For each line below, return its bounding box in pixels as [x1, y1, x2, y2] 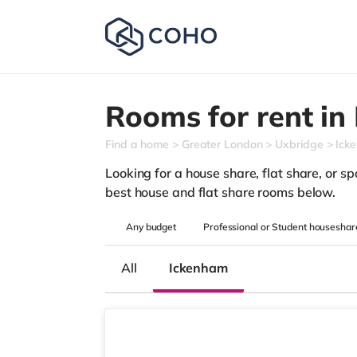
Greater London [181, 137, 263, 151]
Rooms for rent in [105, 98, 355, 134]
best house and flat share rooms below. [105, 184, 336, 200]
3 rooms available [126, 279, 218, 293]
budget [145, 221, 177, 233]
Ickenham [168, 260, 228, 276]
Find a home [105, 137, 169, 151]
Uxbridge [275, 137, 324, 151]
